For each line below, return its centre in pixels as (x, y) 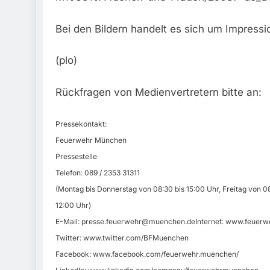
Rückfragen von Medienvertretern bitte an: (159, 92)
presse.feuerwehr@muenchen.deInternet (152, 222)
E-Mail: (68, 222)
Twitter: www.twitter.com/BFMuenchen (122, 238)
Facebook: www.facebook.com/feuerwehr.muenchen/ (147, 254)
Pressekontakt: (81, 124)
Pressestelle (76, 157)
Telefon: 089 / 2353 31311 (98, 173)
